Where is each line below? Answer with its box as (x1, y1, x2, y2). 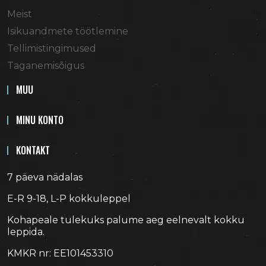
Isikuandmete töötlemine (7, 25, 128, 37)
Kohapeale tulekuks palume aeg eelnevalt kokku (7, 214, 245, 226)
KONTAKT (16, 142, 50, 157)
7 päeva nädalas (7, 171, 83, 183)
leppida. (7, 226, 45, 237)
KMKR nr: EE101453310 (7, 247, 113, 259)
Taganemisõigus (7, 59, 84, 71)
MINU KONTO (16, 112, 64, 127)
